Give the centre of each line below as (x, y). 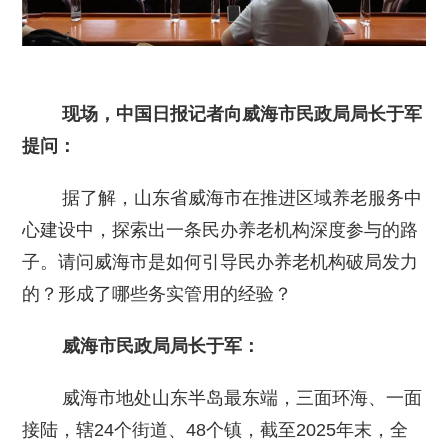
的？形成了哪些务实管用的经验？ (157, 293)
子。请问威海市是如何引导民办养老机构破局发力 (220, 261)
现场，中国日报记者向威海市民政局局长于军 (242, 113)
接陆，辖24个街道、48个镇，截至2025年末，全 (215, 429)
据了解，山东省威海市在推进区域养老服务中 (222, 197)
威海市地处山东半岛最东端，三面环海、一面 (222, 397)
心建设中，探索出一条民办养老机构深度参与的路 (220, 229)
